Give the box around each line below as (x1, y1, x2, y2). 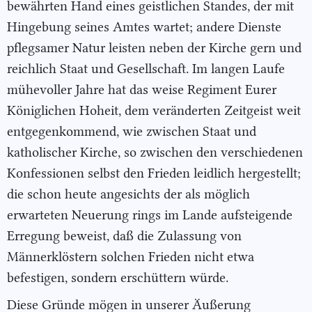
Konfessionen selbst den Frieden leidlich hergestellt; (7, 165, 301, 182)
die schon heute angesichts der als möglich (7, 186, 250, 203)
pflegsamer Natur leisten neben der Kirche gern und (7, 40, 302, 56)
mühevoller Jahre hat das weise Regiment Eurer (7, 81, 276, 98)
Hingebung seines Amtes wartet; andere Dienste (7, 19, 281, 36)
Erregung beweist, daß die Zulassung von (7, 228, 242, 244)
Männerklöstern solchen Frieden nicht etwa (7, 249, 254, 265)
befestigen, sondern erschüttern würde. (7, 270, 228, 286)
